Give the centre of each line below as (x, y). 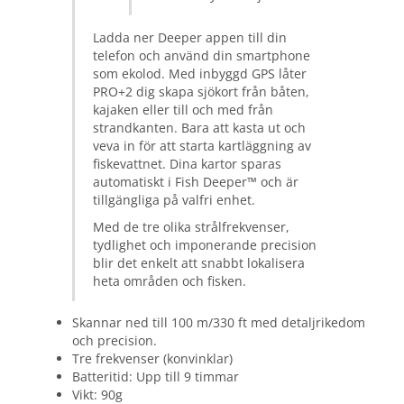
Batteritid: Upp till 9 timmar (156, 377)
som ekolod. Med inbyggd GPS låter (200, 73)
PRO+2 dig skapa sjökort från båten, (201, 91)
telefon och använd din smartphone (202, 55)
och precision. (115, 341)
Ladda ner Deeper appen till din (190, 37)
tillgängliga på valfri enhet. (174, 199)
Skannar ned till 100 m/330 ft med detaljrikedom (219, 323)
